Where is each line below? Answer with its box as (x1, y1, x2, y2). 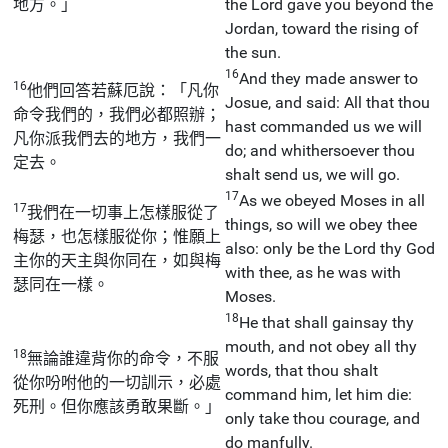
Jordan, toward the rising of (225, 18, 419, 38)
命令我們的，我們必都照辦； (13, 104, 221, 124)
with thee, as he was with (225, 262, 401, 282)
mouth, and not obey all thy (225, 336, 417, 356)
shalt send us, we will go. (225, 164, 400, 184)
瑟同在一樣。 (13, 274, 109, 294)
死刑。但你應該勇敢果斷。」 (13, 396, 221, 416)
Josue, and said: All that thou (225, 92, 430, 112)
